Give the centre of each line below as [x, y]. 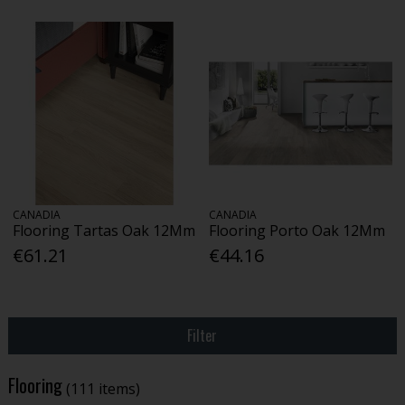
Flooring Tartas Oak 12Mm [104, 230]
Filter [202, 335]
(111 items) [103, 388]
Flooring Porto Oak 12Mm [297, 230]
